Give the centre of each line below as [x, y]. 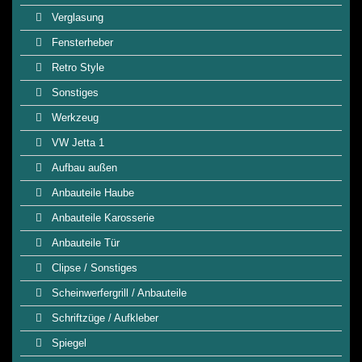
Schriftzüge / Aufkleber [103, 318]
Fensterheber [81, 42]
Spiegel [67, 343]
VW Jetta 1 [76, 143]
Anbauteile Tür [84, 243]
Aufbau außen [83, 168]
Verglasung [76, 17]
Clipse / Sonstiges [93, 268]
